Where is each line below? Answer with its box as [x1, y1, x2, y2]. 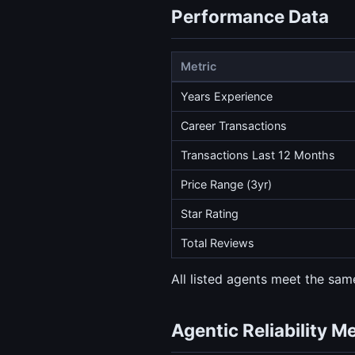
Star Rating [181, 207, 239, 221]
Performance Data [171, 6, 329, 28]
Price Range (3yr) [181, 177, 273, 192]
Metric [181, 59, 217, 74]
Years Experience [181, 90, 273, 104]
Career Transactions [181, 119, 288, 133]
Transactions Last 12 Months [181, 148, 336, 162]
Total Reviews [181, 236, 255, 250]
